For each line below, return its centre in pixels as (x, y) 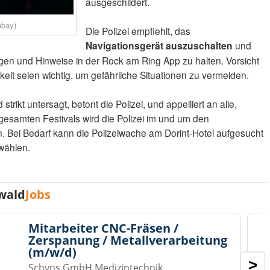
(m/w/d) (53, 253)
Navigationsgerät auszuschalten (159, 46)
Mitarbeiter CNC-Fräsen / (104, 228)
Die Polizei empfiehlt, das (138, 31)
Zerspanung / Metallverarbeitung (128, 240)
